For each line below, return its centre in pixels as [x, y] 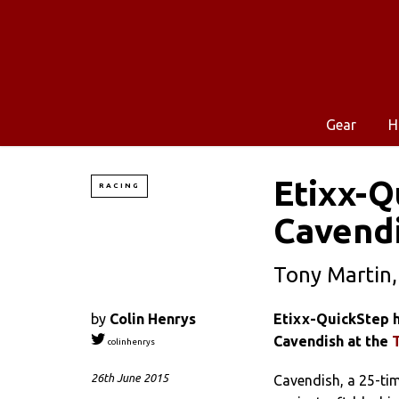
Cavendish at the [333, 341]
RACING [119, 185]
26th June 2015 [130, 378]
